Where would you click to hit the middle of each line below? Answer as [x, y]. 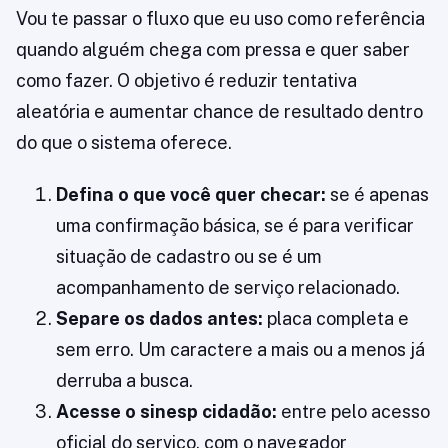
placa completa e [336, 319]
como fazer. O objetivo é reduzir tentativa [186, 81]
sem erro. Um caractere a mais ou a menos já [240, 350]
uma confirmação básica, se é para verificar [235, 226]
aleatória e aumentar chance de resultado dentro [219, 112]
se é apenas [377, 195]
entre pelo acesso [353, 412]
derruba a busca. [124, 381]
